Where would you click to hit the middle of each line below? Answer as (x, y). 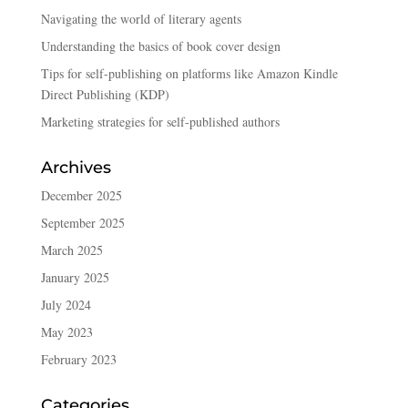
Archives (76, 167)
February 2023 (78, 359)
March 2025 (71, 250)
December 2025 (81, 195)
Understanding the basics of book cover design (160, 46)
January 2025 (75, 277)
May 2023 (66, 331)
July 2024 (66, 304)
